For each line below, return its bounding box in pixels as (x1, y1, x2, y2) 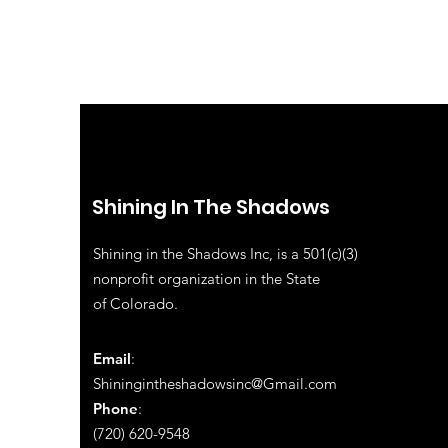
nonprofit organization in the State (93, 268, 320, 288)
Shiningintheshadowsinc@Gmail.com (93, 373, 337, 393)
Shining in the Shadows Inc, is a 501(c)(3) (93, 243, 358, 263)
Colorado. (110, 293, 182, 313)
